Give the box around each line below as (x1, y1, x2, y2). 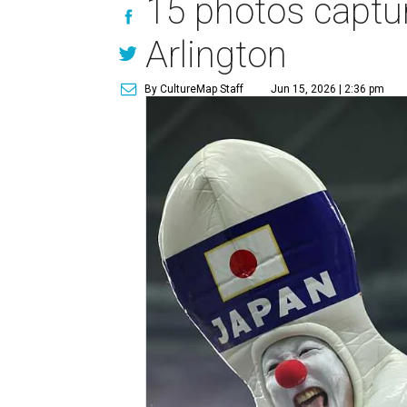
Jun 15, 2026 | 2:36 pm (271, 83, 385, 95)
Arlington (145, 34, 288, 76)
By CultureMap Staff (144, 83, 244, 95)
